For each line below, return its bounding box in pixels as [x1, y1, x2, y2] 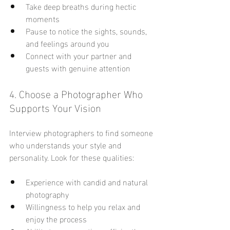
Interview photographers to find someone [9, 125, 155, 140]
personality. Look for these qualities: [9, 149, 134, 165]
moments [26, 11, 60, 26]
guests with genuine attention [26, 60, 130, 75]
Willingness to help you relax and [26, 199, 142, 214]
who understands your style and [9, 137, 123, 152]
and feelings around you [26, 35, 109, 51]
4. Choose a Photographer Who [9, 84, 145, 103]
